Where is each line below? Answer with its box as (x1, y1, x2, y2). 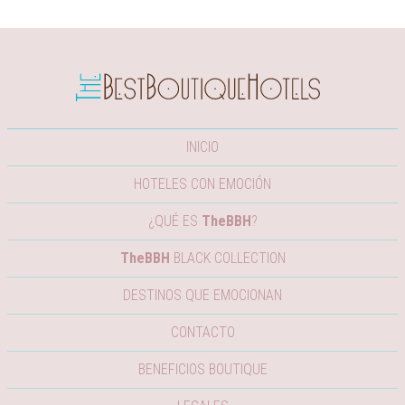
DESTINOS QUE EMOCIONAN (123, 287, 282, 305)
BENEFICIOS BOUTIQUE (137, 361, 268, 379)
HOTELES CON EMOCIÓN (134, 175, 271, 193)
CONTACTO (170, 324, 235, 342)
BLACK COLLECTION (169, 250, 286, 268)
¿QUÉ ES (147, 212, 202, 231)
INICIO (186, 138, 219, 156)
